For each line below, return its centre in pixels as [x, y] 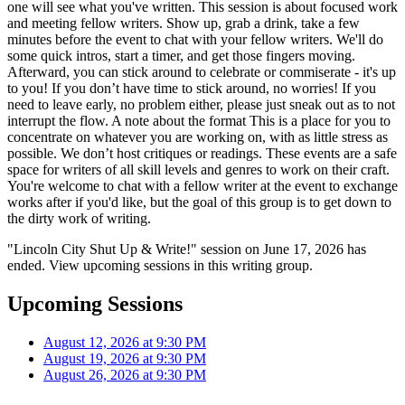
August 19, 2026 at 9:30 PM [125, 358]
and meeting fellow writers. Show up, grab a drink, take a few [184, 23]
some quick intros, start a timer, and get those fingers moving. [181, 55]
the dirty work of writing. [79, 218]
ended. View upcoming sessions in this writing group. [160, 265]
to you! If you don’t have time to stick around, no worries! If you [192, 88]
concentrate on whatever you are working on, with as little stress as [198, 137]
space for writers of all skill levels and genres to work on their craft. [198, 169]
